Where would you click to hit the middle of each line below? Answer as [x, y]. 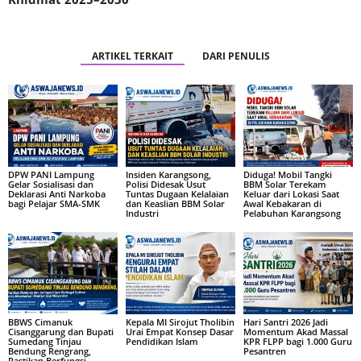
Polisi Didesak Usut [165, 184]
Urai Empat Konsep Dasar [179, 331]
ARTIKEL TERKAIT [132, 56]
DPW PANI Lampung [51, 174]
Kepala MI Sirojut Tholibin [180, 322]
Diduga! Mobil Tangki [287, 174]
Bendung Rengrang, [50, 351]
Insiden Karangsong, [168, 174]
